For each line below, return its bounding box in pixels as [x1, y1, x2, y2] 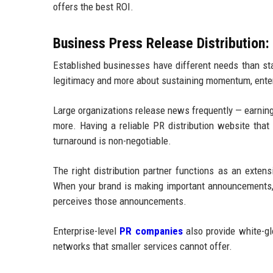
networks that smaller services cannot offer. [53, 239, 232, 252]
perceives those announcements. [53, 194, 186, 207]
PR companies [119, 224, 183, 237]
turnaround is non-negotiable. [53, 134, 171, 147]
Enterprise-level [53, 224, 120, 237]
